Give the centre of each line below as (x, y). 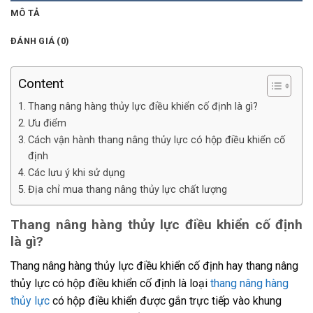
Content (41, 84)
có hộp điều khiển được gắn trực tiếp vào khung (166, 300)
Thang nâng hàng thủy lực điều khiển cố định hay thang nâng (154, 265)
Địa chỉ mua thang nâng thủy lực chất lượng (127, 189)
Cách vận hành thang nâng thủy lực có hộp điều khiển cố (156, 140)
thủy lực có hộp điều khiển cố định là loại (110, 283)
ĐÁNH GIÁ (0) (40, 41)
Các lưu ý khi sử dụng (76, 173)
